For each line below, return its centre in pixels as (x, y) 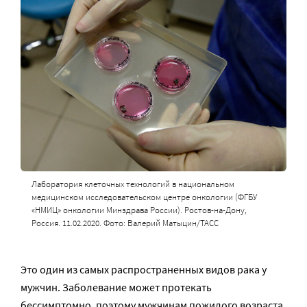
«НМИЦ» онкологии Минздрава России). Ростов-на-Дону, (139, 210)
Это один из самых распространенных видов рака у (144, 269)
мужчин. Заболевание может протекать (116, 287)
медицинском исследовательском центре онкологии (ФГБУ (144, 197)
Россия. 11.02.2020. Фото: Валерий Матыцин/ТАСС (125, 223)
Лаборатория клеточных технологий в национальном (133, 184)
